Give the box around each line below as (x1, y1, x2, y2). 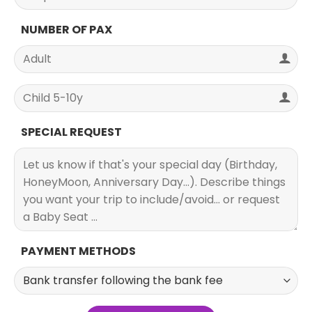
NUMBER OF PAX (21, 21, 112, 38)
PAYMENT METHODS (21, 242, 136, 259)
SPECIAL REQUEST (21, 123, 122, 140)
